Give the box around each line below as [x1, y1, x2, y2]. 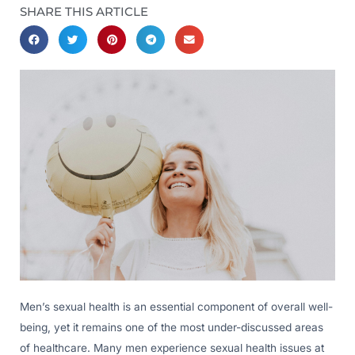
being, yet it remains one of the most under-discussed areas [20, 320, 323, 334]
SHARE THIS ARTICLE [20, 4, 148, 20]
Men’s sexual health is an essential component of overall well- [20, 300, 333, 313]
